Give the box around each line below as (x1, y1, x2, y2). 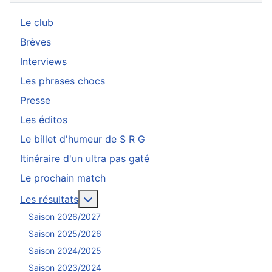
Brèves (20, 35, 51, 48)
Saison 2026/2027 (29, 211, 101, 222)
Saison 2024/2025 (29, 245, 101, 256)
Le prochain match (20, 171, 106, 184)
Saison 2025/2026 (29, 228, 101, 239)
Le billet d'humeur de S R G (20, 132, 145, 145)
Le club (20, 16, 53, 29)
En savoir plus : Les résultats (92, 192, 223, 205)
